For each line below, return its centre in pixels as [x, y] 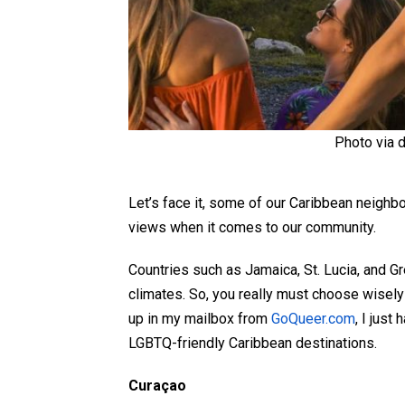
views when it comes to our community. [252, 228]
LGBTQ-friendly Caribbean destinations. [253, 344]
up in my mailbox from [200, 319]
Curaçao [157, 386]
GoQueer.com [313, 319]
